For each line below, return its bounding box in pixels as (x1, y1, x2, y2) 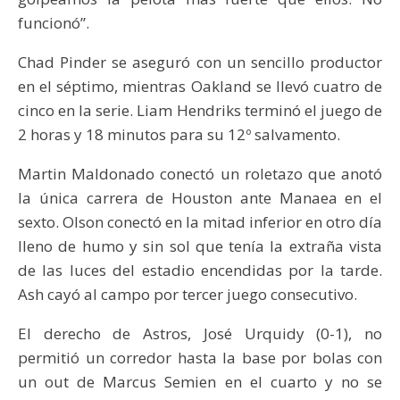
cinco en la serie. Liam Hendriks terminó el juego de (18, 100, 382, 121)
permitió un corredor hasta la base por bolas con (18, 347, 382, 369)
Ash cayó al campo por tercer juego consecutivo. (18, 284, 357, 305)
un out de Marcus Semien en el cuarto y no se (18, 371, 382, 393)
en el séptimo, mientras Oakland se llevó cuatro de (18, 76, 382, 97)
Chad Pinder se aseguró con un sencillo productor (18, 52, 382, 73)
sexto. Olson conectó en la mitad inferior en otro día (18, 212, 382, 233)
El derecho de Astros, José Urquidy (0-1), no (18, 323, 382, 345)
